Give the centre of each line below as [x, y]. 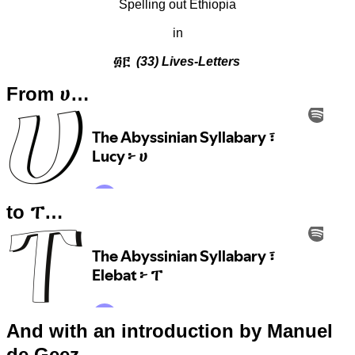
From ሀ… [48, 94]
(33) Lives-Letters [185, 61]
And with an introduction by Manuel [170, 330]
